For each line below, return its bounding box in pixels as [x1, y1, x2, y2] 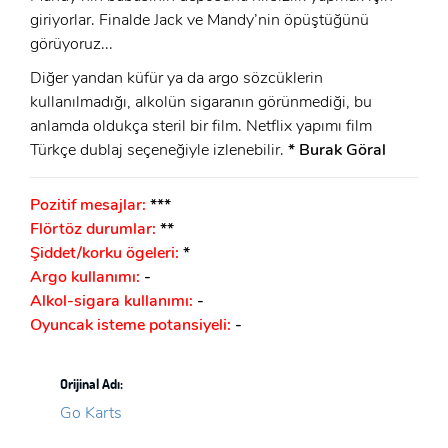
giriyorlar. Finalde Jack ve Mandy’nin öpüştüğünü [30, 8, 369, 31]
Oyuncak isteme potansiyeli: [30, 313, 235, 336]
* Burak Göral [288, 138, 390, 161]
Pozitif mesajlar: [30, 193, 150, 216]
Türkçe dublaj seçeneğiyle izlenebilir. [30, 138, 288, 161]
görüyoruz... [30, 32, 113, 55]
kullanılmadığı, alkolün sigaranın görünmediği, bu [30, 90, 372, 113]
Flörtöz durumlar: [30, 217, 160, 240]
